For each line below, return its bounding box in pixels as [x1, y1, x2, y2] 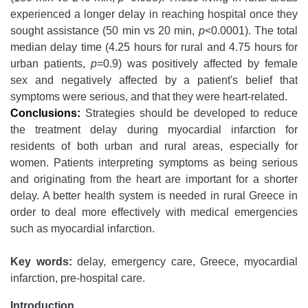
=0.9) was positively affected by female [96, 58, 298, 70]
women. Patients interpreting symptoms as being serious [10, 157, 298, 169]
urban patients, [10, 58, 91, 70]
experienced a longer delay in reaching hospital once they [10, 8, 298, 21]
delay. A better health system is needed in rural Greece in [10, 190, 298, 202]
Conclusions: [10, 107, 80, 120]
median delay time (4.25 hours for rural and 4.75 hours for [10, 41, 298, 54]
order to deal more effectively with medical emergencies [10, 206, 298, 219]
